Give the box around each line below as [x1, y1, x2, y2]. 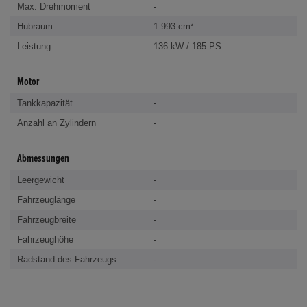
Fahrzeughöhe [17, 234, 73, 245]
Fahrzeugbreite [17, 214, 76, 225]
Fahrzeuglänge [17, 194, 75, 205]
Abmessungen [17, 152, 69, 164]
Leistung [17, 40, 51, 51]
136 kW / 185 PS [153, 40, 221, 51]
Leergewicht [17, 174, 64, 185]
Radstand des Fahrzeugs [17, 254, 116, 265]
